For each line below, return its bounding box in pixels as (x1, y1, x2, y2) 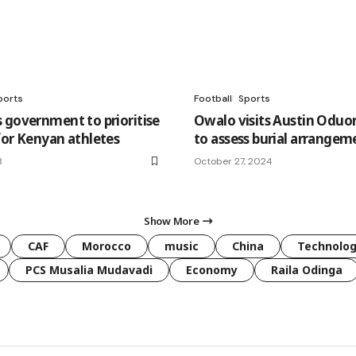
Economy (186, 262, 238, 278)
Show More (144, 214, 199, 229)
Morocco (82, 238, 131, 254)
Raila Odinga (271, 262, 342, 278)
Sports (238, 92, 270, 106)
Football (194, 92, 232, 106)
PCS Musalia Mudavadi (25, 262, 153, 278)
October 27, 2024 (194, 155, 273, 168)
